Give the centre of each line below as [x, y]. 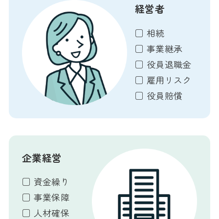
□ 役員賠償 [159, 95]
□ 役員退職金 [163, 64]
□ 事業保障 [46, 197]
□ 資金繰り [46, 182]
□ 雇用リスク [163, 79]
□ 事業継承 [159, 48]
